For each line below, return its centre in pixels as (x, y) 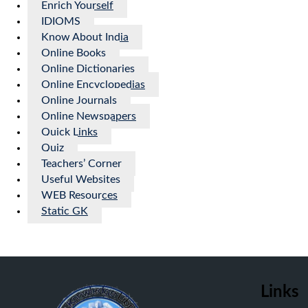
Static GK (65, 211)
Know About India (85, 37)
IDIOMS (61, 22)
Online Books (74, 53)
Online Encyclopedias (93, 85)
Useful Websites (81, 180)
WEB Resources (79, 196)
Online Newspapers (89, 117)
